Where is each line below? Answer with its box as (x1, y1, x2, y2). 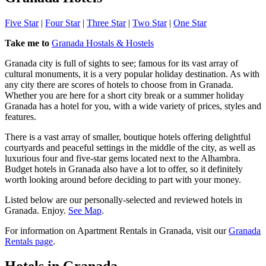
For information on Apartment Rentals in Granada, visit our (5, 225, 229, 236)
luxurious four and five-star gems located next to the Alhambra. (5, 153, 240, 163)
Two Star (132, 17, 167, 28)
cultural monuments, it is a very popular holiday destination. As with (5, 68, 259, 79)
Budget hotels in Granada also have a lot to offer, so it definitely (5, 163, 243, 174)
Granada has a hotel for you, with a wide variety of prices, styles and (5, 100, 261, 111)
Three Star (87, 17, 126, 28)
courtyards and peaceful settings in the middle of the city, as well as (5, 142, 255, 153)
